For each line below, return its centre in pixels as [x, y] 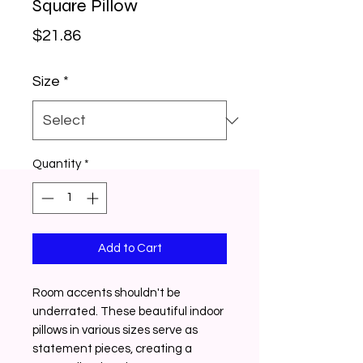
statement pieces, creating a [112, 348]
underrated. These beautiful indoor [128, 311]
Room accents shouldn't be [107, 293]
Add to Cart [130, 248]
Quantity [57, 164]
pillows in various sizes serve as [115, 330]
